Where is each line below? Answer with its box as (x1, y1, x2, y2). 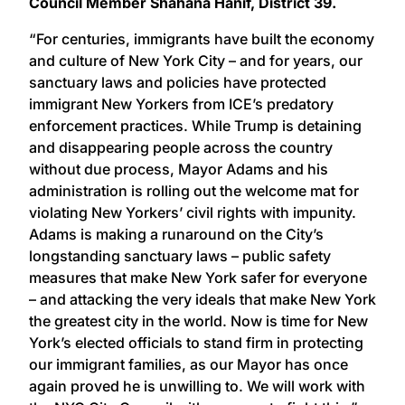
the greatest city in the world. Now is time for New (29, 312, 368, 331)
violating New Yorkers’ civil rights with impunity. (29, 203, 356, 222)
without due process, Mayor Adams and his (29, 160, 328, 179)
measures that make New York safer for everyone (29, 268, 367, 287)
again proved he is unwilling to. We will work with (29, 377, 365, 396)
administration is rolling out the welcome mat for (29, 182, 359, 201)
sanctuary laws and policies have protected (29, 73, 326, 92)
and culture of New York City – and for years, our (29, 52, 363, 71)
